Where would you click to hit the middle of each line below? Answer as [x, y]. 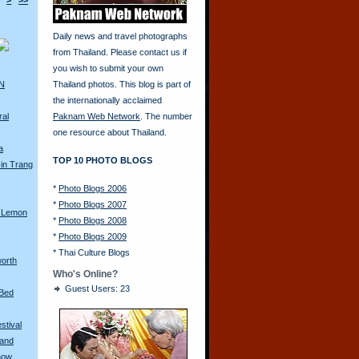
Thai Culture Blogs [94, 252]
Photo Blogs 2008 [93, 220]
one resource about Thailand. [110, 132]
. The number [166, 116]
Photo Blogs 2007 [93, 204]
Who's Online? [85, 274]
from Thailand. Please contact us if [120, 52]
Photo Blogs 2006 [93, 188]
